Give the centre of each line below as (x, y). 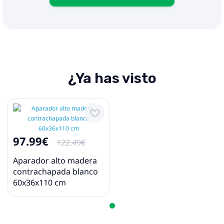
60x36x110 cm (39, 183)
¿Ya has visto (112, 78)
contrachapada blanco (55, 172)
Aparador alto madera (55, 161)
